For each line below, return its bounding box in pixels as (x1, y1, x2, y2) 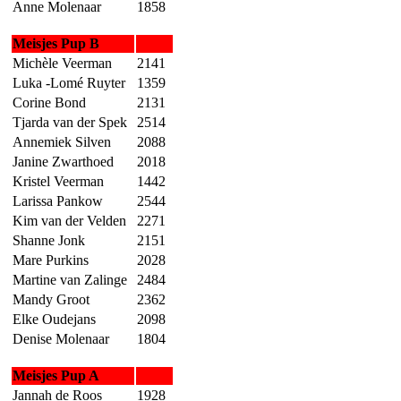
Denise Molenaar (13, 330, 109, 346)
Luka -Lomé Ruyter (13, 74, 125, 90)
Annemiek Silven (13, 133, 111, 149)
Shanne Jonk (13, 232, 85, 248)
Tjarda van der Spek (13, 114, 127, 130)
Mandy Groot (13, 291, 90, 307)
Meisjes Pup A (13, 367, 99, 383)
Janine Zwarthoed (13, 153, 114, 169)
